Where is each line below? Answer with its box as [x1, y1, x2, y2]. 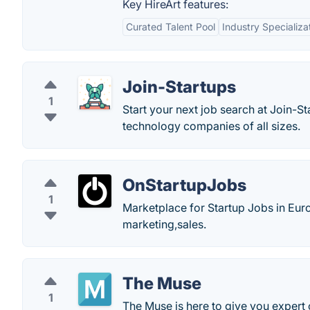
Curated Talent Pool [126, 21, 215, 33]
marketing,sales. [122, 217, 206, 231]
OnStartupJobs [122, 175, 246, 195]
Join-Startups [122, 77, 236, 97]
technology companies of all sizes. [122, 119, 300, 133]
